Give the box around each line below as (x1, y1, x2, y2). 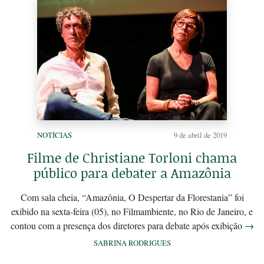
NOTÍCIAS (37, 130, 72, 141)
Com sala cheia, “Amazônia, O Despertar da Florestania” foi (20, 191, 244, 204)
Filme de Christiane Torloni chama (27, 148, 237, 167)
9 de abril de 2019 (174, 130, 227, 141)
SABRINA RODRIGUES (93, 237, 171, 249)
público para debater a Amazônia (33, 164, 231, 183)
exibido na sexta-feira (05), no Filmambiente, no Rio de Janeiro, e (11, 205, 253, 218)
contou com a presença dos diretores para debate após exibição (10, 219, 245, 232)
